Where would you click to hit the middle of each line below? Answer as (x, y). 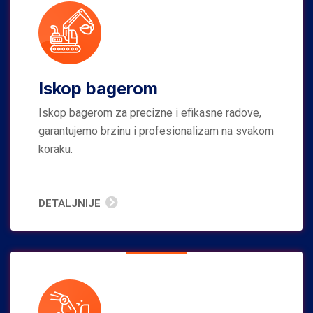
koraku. (56, 149)
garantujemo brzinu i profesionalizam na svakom (156, 131)
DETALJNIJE (70, 203)
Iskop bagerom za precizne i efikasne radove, (150, 112)
